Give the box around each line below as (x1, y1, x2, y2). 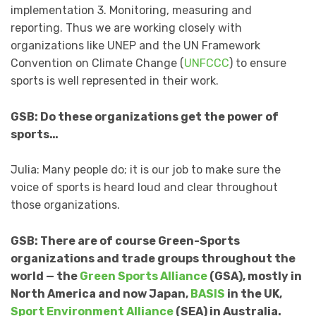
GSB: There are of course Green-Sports (11, 234, 240, 248)
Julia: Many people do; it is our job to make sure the (11, 163, 281, 177)
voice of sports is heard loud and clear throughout (11, 181, 278, 195)
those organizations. (11, 198, 120, 212)
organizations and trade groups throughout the (11, 252, 296, 266)
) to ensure (229, 56, 286, 71)
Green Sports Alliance (80, 269, 207, 284)
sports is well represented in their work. (11, 74, 219, 88)
